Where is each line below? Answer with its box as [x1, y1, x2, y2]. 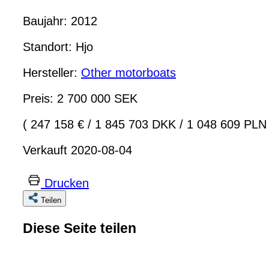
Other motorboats [81, 65, 176, 79]
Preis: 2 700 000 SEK [23, 91, 138, 105]
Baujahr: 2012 [23, 14, 97, 28]
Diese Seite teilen [23, 220, 136, 237]
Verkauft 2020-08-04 [23, 143, 132, 157]
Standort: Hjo [23, 40, 93, 53]
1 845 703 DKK [91, 117, 180, 131]
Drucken [44, 176, 89, 190]
